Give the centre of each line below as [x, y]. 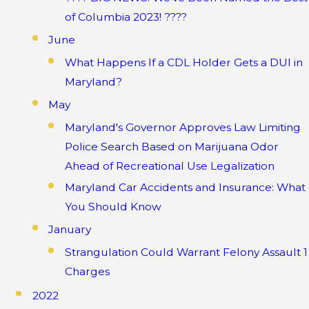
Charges [87, 272]
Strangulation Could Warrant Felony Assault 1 [186, 252]
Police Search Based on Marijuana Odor [171, 147]
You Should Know [113, 207]
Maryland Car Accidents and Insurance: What [185, 188]
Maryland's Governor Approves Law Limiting [182, 128]
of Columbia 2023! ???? [126, 17]
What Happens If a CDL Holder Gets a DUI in [183, 63]
